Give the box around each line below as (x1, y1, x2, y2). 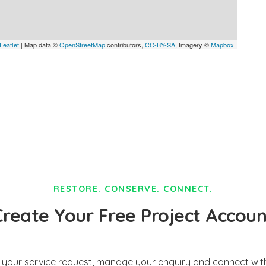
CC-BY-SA (145, 40, 175, 49)
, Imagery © (175, 40, 211, 49)
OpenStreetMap (59, 40, 105, 49)
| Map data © (19, 40, 59, 49)
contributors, (105, 40, 145, 49)
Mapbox (211, 40, 234, 49)
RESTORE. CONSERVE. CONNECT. (53, 183, 213, 194)
